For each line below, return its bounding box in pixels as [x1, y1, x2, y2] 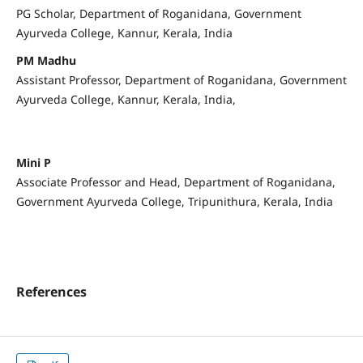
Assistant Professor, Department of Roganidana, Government [15, 72, 347, 88]
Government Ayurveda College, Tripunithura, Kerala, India [15, 194, 333, 210]
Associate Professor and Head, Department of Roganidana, [15, 174, 335, 190]
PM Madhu [15, 53, 76, 69]
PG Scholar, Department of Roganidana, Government [15, 6, 301, 22]
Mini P [15, 155, 51, 171]
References [15, 283, 87, 301]
